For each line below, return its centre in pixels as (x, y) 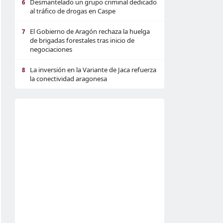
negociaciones (51, 49)
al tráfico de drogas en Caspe (73, 11)
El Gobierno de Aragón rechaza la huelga (90, 31)
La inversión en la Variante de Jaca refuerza (93, 70)
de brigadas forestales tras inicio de (82, 40)
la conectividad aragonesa (68, 79)
